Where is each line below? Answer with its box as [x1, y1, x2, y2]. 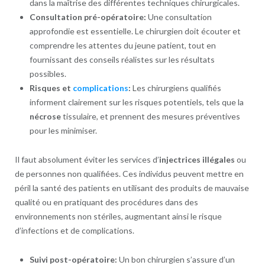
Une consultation [146, 12, 212, 22]
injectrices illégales [159, 154, 235, 165]
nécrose [29, 111, 61, 122]
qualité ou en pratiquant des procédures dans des [14, 197, 198, 208]
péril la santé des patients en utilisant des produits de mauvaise [14, 183, 249, 193]
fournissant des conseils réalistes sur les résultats [29, 54, 215, 65]
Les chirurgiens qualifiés [130, 83, 221, 93]
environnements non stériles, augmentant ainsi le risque [14, 211, 222, 222]
